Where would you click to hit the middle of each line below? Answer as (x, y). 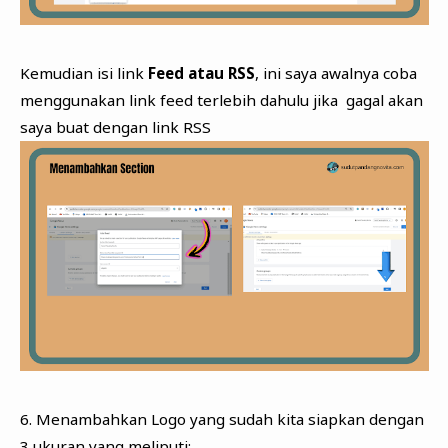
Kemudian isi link (81, 72)
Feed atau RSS (199, 72)
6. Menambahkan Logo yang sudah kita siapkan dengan (221, 418)
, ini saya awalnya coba (335, 72)
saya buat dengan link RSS (115, 126)
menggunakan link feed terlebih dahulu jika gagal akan (221, 99)
